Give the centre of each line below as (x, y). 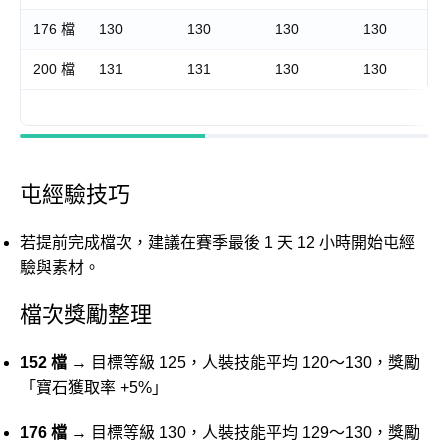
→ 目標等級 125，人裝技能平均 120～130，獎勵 (243, 362)
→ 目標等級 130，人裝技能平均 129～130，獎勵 (243, 432)
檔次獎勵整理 (86, 314)
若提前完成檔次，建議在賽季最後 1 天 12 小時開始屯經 (217, 242)
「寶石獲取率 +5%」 (94, 387)
